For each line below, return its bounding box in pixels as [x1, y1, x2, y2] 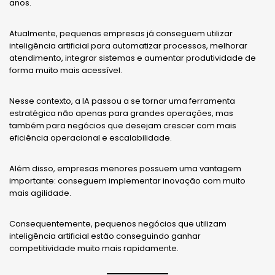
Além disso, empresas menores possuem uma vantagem [9, 162, 241, 174]
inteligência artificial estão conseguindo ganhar [9, 230, 201, 242]
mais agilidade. [9, 187, 71, 199]
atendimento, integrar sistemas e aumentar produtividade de [9, 52, 256, 64]
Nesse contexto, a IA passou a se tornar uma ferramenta [9, 95, 235, 107]
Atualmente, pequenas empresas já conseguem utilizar [9, 27, 233, 39]
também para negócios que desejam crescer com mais [9, 119, 236, 131]
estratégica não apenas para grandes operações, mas [9, 107, 233, 119]
